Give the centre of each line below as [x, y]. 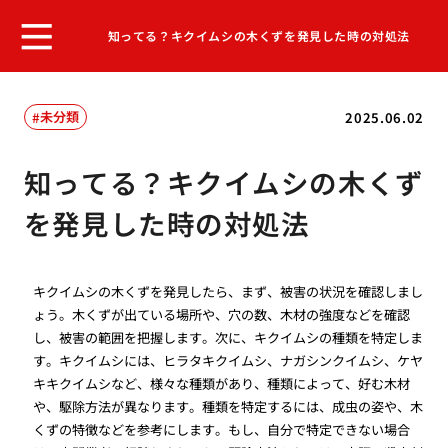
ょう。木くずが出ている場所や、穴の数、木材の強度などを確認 [222, 315]
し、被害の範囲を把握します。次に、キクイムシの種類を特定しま [228, 338]
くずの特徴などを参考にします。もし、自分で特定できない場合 [222, 430]
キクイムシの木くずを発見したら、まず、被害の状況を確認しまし [228, 292]
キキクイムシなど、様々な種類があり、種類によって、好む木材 [222, 384]
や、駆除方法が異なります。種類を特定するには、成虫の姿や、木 [228, 407]
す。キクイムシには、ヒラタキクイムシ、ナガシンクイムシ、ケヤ [228, 361]
